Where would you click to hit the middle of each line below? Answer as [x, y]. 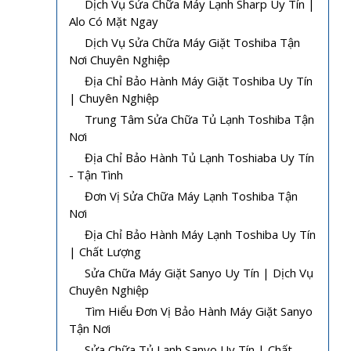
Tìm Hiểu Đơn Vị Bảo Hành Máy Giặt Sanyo [199, 311]
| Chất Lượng [105, 251]
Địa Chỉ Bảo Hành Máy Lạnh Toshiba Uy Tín [200, 234]
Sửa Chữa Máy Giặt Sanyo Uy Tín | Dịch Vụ [199, 272]
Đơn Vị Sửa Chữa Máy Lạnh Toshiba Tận [191, 195]
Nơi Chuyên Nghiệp [119, 59]
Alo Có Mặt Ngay [114, 21]
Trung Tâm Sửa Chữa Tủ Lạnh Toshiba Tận [199, 119]
